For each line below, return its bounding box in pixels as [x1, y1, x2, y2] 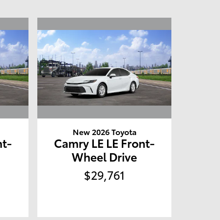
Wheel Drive [72, 148, 137, 165]
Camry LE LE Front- [54, 134, 155, 151]
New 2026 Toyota [72, 125, 137, 137]
